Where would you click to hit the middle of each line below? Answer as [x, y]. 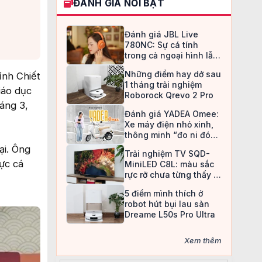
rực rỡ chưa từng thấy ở [171, 175]
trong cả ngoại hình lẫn [171, 55]
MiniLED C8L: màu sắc [169, 164]
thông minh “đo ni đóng [173, 135]
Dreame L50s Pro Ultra [170, 214]
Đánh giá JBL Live [161, 34]
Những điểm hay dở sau [173, 74]
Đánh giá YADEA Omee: [172, 114]
